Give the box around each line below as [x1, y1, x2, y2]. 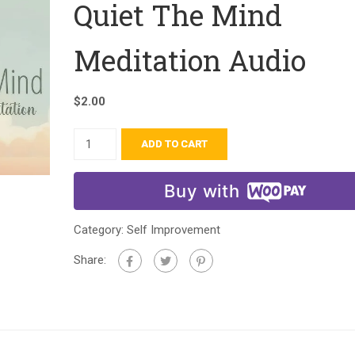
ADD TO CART [141, 138, 208, 150]
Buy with [164, 181, 240, 201]
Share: [73, 252, 106, 267]
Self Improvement [126, 223, 220, 237]
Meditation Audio [73, 41, 306, 79]
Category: [73, 223, 127, 237]
